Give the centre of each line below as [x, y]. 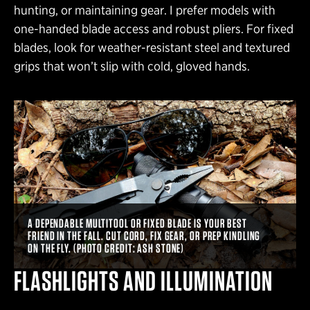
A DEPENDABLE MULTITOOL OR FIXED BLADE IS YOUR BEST [137, 223]
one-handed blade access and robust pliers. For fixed [154, 28]
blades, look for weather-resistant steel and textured [152, 47]
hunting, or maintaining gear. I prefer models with [145, 10]
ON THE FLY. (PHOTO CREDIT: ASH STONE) [106, 248]
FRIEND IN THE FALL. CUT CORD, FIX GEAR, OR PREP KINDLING [144, 235]
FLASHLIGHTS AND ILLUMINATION [143, 281]
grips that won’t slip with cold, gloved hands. [132, 66]
